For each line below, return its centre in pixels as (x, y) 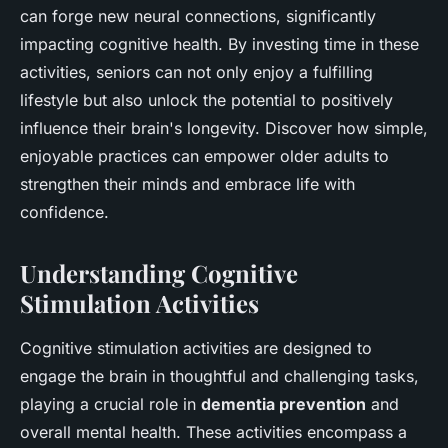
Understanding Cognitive (159, 273)
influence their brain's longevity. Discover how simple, (224, 128)
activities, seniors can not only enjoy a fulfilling (196, 72)
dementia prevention (283, 404)
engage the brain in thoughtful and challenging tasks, (219, 376)
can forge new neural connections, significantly (198, 16)
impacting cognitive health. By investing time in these (219, 44)
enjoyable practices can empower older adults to (204, 156)
